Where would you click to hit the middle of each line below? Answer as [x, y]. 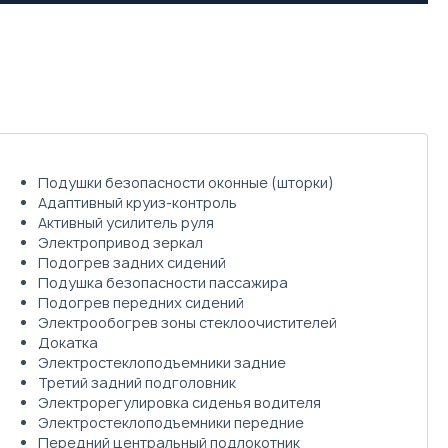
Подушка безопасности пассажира [163, 282]
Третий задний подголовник [137, 382]
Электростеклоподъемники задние [162, 362]
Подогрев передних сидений [141, 302]
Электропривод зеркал [121, 242]
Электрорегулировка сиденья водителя [180, 402]
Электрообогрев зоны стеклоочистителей [188, 322]
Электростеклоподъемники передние [171, 422]
